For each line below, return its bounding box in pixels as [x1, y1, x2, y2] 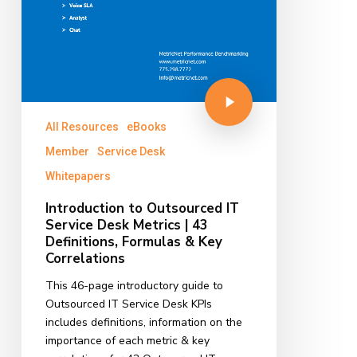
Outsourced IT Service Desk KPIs [45, 296, 212, 312]
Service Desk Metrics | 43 [45, 216, 208, 235]
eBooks [126, 120, 167, 134]
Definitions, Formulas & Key [45, 233, 222, 252]
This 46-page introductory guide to [45, 278, 223, 294]
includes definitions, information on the [45, 315, 242, 331]
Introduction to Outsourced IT [45, 199, 239, 218]
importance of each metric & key [45, 333, 210, 349]
